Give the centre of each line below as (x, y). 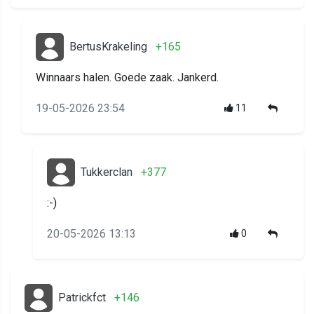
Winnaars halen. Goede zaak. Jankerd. (127, 78)
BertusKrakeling (108, 47)
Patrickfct (82, 298)
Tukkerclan (107, 172)
